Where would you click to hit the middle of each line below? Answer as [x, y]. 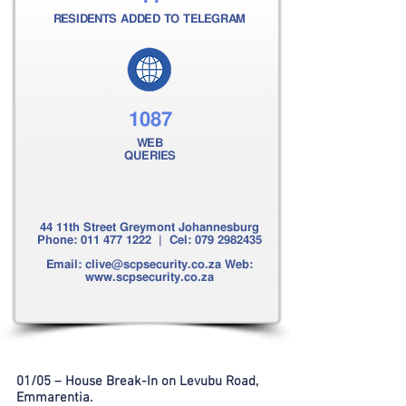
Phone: [58, 240]
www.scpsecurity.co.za [149, 277]
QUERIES [150, 155]
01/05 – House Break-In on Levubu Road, [137, 382]
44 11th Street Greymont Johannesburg [149, 227]
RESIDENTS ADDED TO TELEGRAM [150, 19]
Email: [65, 264]
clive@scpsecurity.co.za [153, 264]
